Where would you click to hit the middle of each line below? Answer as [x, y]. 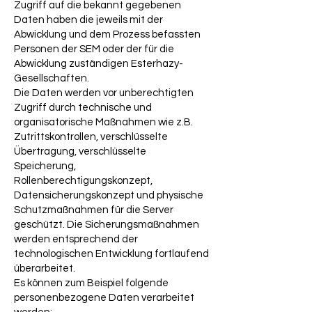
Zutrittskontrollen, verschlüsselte [91, 137]
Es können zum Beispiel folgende [91, 283]
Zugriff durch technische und [83, 108]
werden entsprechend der [76, 239]
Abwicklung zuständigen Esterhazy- [99, 64]
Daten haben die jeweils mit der [88, 20]
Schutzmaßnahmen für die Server [94, 210]
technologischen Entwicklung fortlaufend [111, 254]
